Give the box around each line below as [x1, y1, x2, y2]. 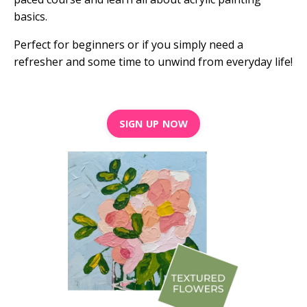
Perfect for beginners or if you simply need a [14, 37, 243, 53]
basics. [14, 9, 47, 25]
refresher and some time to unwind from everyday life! [14, 54, 293, 70]
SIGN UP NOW [119, 117, 188, 131]
